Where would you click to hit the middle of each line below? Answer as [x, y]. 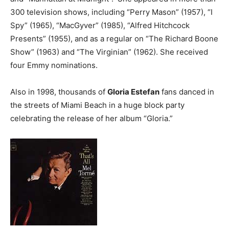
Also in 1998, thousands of [59, 92]
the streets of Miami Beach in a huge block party [97, 105]
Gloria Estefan [133, 92]
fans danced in [187, 92]
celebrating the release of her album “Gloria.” [91, 118]
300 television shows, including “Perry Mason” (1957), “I [111, 12]
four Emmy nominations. [54, 65]
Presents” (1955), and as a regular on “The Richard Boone [114, 39]
